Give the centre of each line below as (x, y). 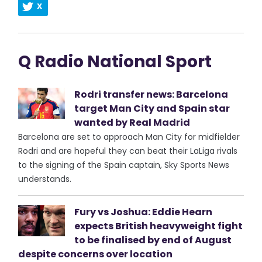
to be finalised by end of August (153, 240)
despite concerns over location (96, 254)
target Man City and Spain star (152, 108)
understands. (46, 179)
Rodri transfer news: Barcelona (151, 94)
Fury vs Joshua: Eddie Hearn (144, 212)
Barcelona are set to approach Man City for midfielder (129, 137)
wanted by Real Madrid (132, 123)
